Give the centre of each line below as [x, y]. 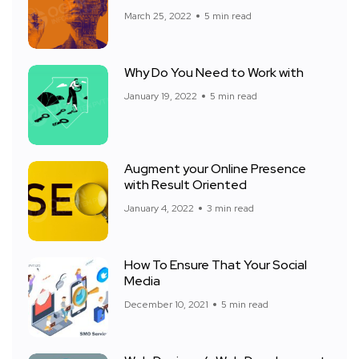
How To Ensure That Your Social [216, 265]
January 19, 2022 [161, 97]
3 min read [230, 209]
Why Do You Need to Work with [214, 73]
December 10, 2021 [166, 305]
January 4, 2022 [159, 209]
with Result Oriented [186, 185]
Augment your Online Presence [215, 169]
